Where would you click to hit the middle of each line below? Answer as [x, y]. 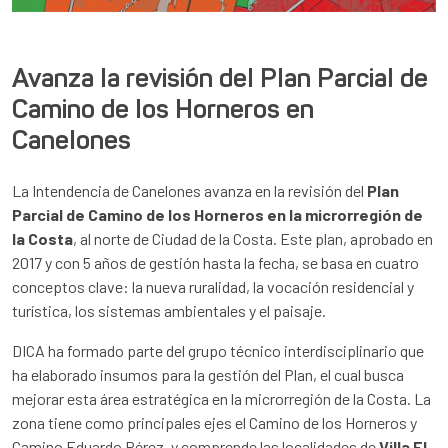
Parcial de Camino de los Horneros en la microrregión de [217, 215]
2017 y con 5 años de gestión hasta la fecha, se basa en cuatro [215, 263]
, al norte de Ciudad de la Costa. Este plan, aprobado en [253, 239]
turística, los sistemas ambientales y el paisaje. [169, 311]
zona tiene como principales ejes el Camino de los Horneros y [214, 423]
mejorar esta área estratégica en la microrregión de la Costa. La [221, 399]
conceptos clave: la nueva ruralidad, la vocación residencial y [213, 287]
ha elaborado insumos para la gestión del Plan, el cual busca [208, 375]
